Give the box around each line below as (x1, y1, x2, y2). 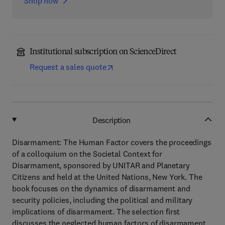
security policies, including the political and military (12, 195, 193, 205)
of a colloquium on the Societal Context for (12, 149, 162, 159)
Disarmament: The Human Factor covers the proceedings (12, 137, 211, 147)
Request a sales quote (30, 62, 106, 72)
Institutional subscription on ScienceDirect (30, 48, 177, 56)
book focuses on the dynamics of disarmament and (12, 183, 190, 193)
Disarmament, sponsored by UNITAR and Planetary (12, 160, 190, 170)
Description (92, 115, 131, 125)
